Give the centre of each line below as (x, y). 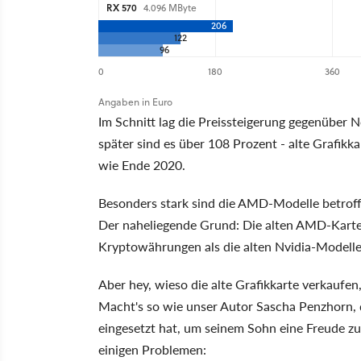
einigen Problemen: (152, 350)
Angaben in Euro (135, 102)
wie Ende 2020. (142, 165)
